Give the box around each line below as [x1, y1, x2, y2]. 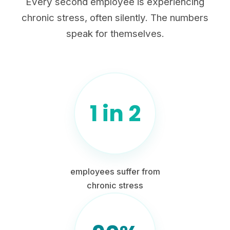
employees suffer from [70, 166, 160, 177]
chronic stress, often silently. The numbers [22, 12, 208, 24]
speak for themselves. [66, 28, 164, 40]
